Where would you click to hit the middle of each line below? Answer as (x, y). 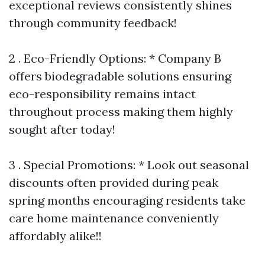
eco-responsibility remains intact (102, 93)
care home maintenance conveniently (114, 218)
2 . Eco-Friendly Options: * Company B (115, 58)
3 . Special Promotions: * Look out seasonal (129, 164)
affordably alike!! (55, 235)
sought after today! (62, 129)
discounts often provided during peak (114, 182)
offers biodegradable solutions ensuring (120, 76)
